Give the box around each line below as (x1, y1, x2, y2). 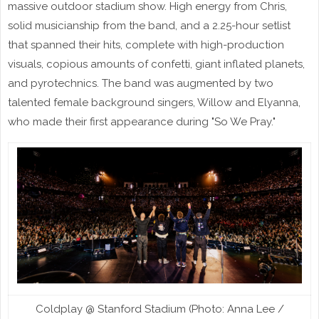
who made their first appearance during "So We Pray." (8, 115, 276, 128)
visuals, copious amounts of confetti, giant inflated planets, (8, 57, 305, 70)
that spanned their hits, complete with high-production (8, 38, 284, 51)
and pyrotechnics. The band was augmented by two (8, 76, 273, 90)
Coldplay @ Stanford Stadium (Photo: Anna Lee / (35, 302, 284, 315)
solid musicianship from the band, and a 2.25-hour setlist (8, 19, 291, 32)
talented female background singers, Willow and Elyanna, (8, 95, 300, 109)
